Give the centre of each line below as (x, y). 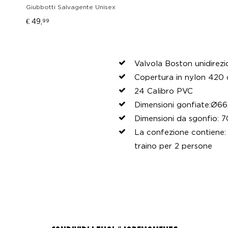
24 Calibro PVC (164, 91)
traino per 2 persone (173, 146)
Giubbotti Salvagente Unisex (70, 7)
